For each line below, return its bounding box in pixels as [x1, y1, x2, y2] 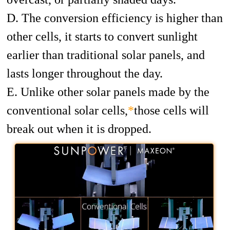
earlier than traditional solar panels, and [7, 48, 205, 62]
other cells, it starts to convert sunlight [7, 29, 198, 43]
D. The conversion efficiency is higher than [7, 11, 223, 25]
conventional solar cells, [7, 103, 128, 117]
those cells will [134, 103, 209, 117]
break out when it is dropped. [7, 122, 152, 136]
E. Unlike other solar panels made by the [7, 85, 210, 99]
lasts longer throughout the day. [7, 66, 163, 80]
